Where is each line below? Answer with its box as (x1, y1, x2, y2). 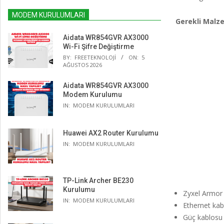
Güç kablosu (182, 212, 222, 222)
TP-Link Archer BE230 (63, 176, 133, 184)
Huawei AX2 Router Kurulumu (63, 129, 158, 137)
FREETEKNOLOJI (74, 53, 116, 61)
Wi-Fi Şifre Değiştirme (63, 42, 134, 50)
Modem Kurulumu (63, 90, 122, 98)
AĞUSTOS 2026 (63, 61, 102, 68)
